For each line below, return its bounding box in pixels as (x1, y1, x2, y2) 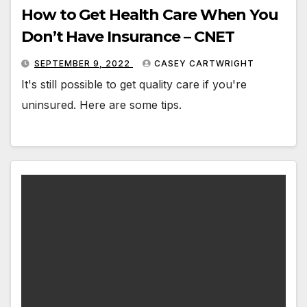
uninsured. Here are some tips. (21, 97, 182, 112)
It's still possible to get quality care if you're (21, 77, 247, 91)
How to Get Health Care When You (21, 5, 278, 24)
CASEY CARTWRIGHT (154, 58, 254, 69)
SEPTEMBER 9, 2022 (34, 58, 133, 69)
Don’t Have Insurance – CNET (21, 27, 235, 46)
